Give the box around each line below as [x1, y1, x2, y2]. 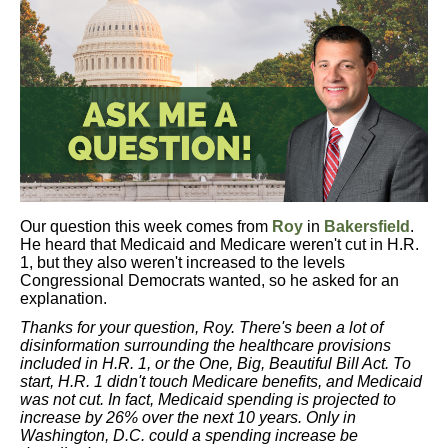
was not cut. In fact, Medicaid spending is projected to [20, 391, 396, 408]
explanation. [20, 290, 107, 307]
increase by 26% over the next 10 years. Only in [20, 409, 356, 426]
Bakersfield [324, 218, 410, 235]
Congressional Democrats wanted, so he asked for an [20, 272, 399, 289]
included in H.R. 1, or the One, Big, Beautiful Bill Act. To [20, 355, 411, 372]
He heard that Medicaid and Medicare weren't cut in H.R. [20, 236, 419, 253]
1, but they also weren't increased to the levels [20, 254, 345, 271]
